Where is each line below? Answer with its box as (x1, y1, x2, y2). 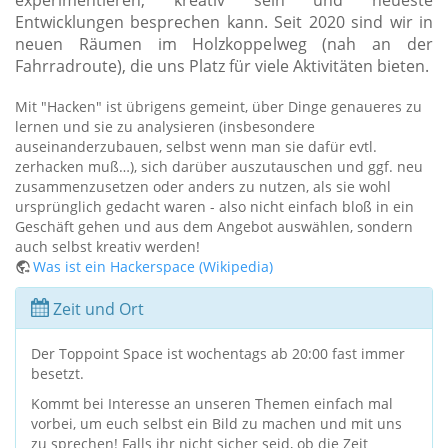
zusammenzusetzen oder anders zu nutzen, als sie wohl (15, 177, 391, 197)
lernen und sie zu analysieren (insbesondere (15, 117, 315, 137)
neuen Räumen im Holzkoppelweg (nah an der (15, 33, 433, 56)
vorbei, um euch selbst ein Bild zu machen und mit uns (31, 414, 402, 434)
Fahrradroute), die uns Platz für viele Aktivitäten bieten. (15, 55, 429, 78)
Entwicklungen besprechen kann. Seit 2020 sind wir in (15, 11, 433, 34)
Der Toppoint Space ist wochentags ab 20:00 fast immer (31, 344, 405, 364)
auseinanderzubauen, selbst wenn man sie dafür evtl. (15, 137, 377, 157)
